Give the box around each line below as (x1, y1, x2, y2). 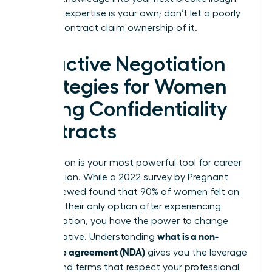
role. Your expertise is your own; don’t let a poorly (22, 8, 240, 19)
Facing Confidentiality (22, 99, 228, 120)
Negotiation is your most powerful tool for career (22, 158, 242, 168)
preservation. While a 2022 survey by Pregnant (22, 172, 228, 183)
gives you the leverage (145, 248, 247, 258)
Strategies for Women (22, 76, 227, 98)
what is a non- (157, 229, 219, 242)
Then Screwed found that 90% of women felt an (22, 187, 239, 197)
